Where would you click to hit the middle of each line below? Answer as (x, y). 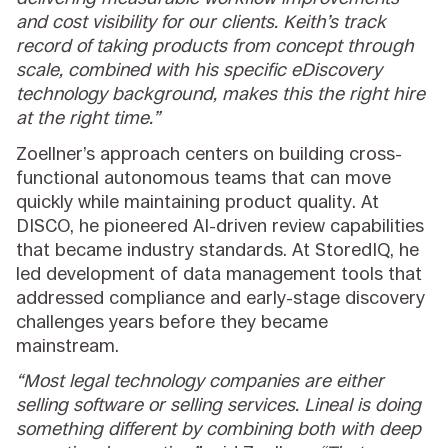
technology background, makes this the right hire (221, 94)
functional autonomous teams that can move (204, 177)
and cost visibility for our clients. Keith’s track (201, 22)
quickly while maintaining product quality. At (198, 201)
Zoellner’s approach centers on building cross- (209, 153)
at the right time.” (88, 118)
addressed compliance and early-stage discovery (221, 297)
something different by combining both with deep (219, 428)
